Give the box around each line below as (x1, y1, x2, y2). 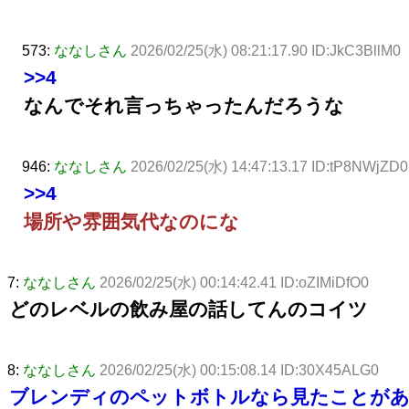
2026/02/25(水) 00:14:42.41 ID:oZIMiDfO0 (100, 274, 369, 290)
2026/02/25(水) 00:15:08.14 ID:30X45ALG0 (100, 362, 379, 378)
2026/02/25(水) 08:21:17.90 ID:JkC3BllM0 (131, 42, 401, 58)
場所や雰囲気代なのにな (24, 210, 239, 232)
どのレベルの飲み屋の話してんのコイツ (9, 298, 368, 320)
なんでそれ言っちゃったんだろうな (24, 94, 344, 116)
